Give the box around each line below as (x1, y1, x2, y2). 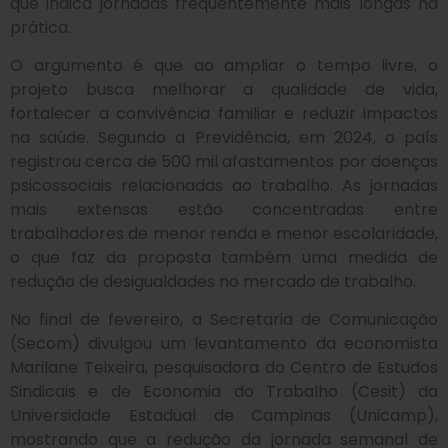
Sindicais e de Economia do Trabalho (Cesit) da (10, 380, 438, 404)
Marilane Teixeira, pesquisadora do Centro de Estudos (10, 356, 438, 380)
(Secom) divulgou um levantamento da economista (10, 332, 438, 356)
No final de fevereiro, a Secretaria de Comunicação (10, 308, 438, 332)
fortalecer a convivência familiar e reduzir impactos (10, 101, 438, 125)
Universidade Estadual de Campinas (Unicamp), (10, 404, 438, 428)
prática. (10, 15, 71, 39)
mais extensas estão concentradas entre (10, 197, 438, 221)
